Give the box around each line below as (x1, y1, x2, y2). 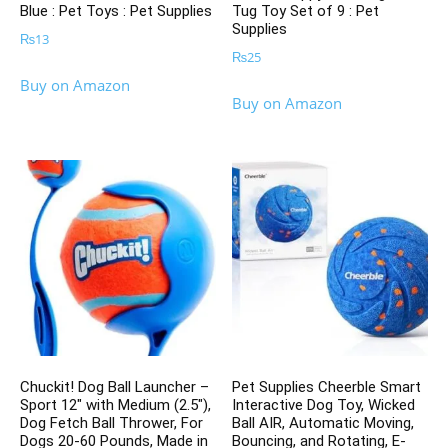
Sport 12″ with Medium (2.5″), (20, 396, 211, 415)
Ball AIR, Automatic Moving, (232, 414, 415, 433)
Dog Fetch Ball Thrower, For (20, 414, 203, 433)
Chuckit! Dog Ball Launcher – (20, 378, 209, 397)
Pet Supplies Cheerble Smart (232, 378, 422, 397)
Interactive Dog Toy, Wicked (232, 396, 416, 415)
